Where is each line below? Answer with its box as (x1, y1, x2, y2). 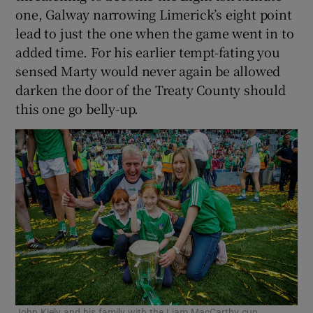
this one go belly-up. (15, 99, 139, 117)
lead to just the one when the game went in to (15, 23, 294, 42)
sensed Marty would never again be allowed (15, 61, 281, 80)
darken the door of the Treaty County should (15, 80, 286, 99)
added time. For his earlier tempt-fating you (15, 42, 280, 61)
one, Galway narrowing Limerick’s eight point (15, 4, 292, 23)
